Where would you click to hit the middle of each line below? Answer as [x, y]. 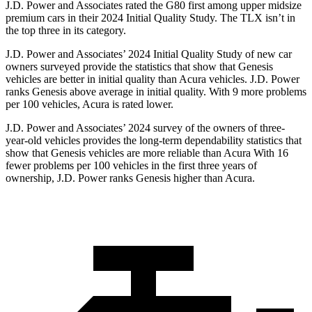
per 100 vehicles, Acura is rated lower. [89, 104]
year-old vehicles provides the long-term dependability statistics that [154, 141]
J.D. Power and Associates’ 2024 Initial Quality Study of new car [149, 54]
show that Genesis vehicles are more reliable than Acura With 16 [147, 153]
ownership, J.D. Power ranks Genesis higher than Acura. [130, 178]
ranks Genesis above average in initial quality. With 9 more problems [156, 92]
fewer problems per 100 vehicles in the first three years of [131, 166]
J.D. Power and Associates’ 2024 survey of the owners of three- [145, 128]
